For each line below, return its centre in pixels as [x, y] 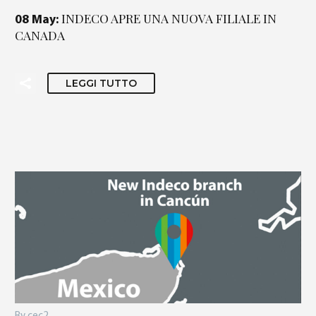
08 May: [38, 20]
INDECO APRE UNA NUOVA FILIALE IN [169, 18]
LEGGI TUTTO [101, 83]
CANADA [40, 35]
